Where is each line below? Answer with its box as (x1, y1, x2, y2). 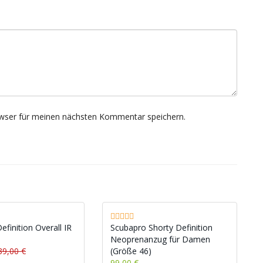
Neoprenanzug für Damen (110, 234, 210, 245)
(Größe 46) (110, 245, 151, 257)
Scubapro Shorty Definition (110, 222, 213, 233)
